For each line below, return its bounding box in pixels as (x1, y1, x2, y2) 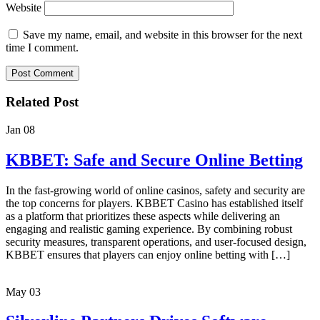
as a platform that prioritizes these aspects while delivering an (6, 209, 280, 222)
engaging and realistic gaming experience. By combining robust (6, 222, 292, 235)
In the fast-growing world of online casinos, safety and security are (6, 184, 305, 196)
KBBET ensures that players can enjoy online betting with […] (6, 248, 290, 261)
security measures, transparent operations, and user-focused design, (6, 235, 306, 248)
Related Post (6, 94, 79, 109)
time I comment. (6, 41, 79, 54)
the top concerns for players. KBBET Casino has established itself (6, 196, 303, 209)
